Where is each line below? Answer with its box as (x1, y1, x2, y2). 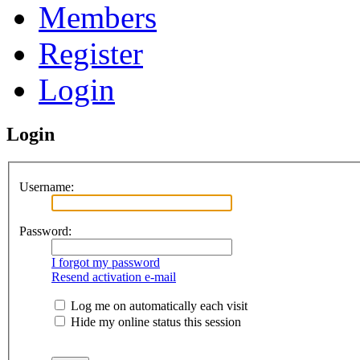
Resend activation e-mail (51, 270, 176, 284)
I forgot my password (51, 256, 160, 270)
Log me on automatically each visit (67, 299, 247, 313)
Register (39, 36, 143, 72)
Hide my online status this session (67, 315, 241, 329)
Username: (19, 180, 74, 194)
